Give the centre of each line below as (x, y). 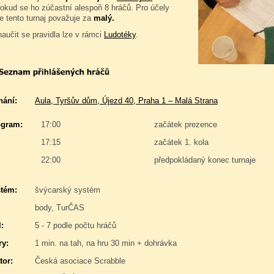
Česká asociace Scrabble (80, 261)
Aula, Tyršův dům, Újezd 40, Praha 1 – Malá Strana (126, 101)
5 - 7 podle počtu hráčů (76, 225)
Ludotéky (120, 35)
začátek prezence (186, 124)
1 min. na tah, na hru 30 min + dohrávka (106, 243)
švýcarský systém (68, 190)
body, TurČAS (60, 208)
